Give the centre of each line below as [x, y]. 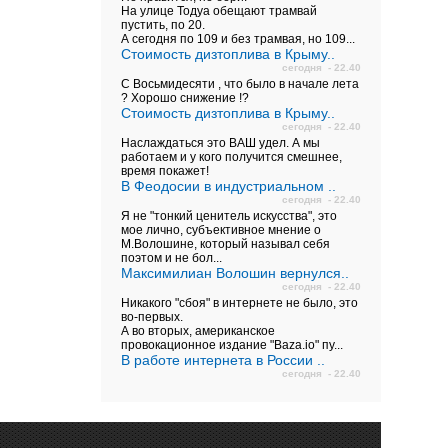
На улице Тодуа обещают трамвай [219, 11]
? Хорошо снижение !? [185, 98]
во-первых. [152, 317]
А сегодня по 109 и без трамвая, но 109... [238, 39]
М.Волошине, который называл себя [225, 244]
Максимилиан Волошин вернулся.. [235, 273]
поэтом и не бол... [171, 258]
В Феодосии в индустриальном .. [228, 186]
